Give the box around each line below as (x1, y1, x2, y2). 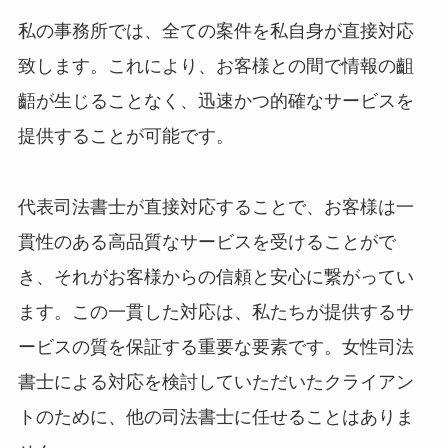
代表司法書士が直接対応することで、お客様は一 (17, 196, 414, 217)
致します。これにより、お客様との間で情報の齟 (17, 55, 414, 76)
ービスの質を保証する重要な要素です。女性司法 (17, 336, 414, 357)
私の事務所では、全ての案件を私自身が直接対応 (17, 20, 414, 41)
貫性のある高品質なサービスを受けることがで (17, 231, 396, 252)
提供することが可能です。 (17, 125, 234, 146)
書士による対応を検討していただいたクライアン (17, 371, 414, 392)
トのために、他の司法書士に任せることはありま (17, 406, 414, 427)
